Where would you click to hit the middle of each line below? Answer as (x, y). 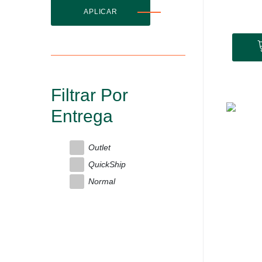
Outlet (99, 147)
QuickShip (107, 164)
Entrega (82, 116)
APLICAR (101, 12)
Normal (102, 181)
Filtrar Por (89, 95)
